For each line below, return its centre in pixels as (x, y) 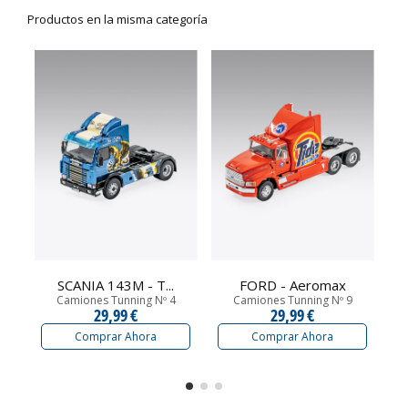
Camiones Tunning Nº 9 (292, 300)
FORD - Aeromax (292, 285)
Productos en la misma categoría (117, 20)
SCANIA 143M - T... (116, 285)
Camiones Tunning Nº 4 (116, 300)
